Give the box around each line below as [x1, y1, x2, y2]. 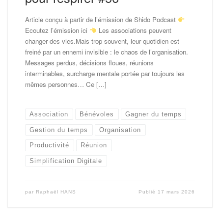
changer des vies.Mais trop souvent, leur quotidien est [25, 36, 179, 46]
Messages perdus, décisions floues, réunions [25, 58, 154, 68]
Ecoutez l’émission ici [25, 26, 89, 35]
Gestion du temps [29, 126, 88, 134]
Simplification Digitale [29, 157, 103, 165]
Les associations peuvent [97, 26, 172, 35]
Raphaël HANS [35, 189, 76, 195]
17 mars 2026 [158, 189, 195, 195]
